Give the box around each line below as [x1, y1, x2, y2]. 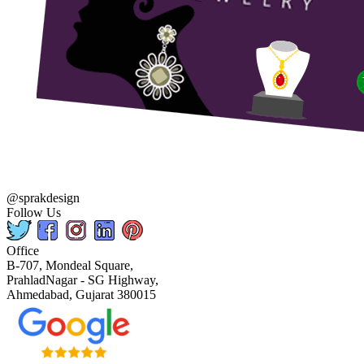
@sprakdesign [6, 190, 80, 205]
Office [6, 243, 39, 258]
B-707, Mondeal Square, [6, 258, 133, 272]
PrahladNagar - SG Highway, [6, 272, 158, 287]
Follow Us [6, 205, 61, 219]
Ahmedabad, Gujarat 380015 [6, 287, 156, 301]
